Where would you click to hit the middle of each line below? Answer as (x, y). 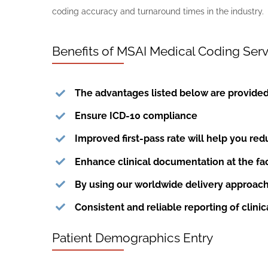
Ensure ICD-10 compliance (136, 116)
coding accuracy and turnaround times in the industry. (158, 11)
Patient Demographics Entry (133, 238)
